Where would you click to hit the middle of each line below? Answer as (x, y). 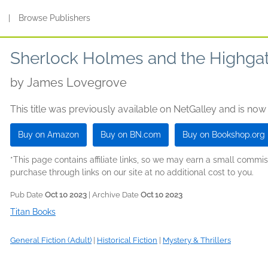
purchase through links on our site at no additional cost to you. (132, 172)
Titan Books (33, 212)
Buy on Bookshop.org (224, 135)
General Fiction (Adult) (51, 240)
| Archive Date (114, 195)
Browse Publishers (55, 18)
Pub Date (28, 195)
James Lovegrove (77, 83)
